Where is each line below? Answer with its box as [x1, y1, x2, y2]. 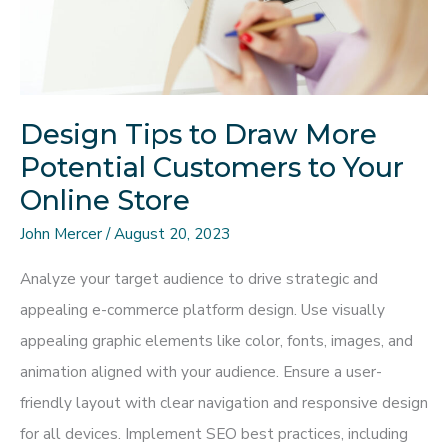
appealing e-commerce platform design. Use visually [20, 299, 385, 321]
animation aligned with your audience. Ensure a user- [20, 361, 382, 383]
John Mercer [20, 222, 106, 244]
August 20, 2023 [114, 222, 230, 244]
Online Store [20, 184, 190, 218]
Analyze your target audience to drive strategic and [20, 268, 378, 290]
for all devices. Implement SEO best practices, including [20, 423, 408, 445]
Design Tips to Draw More [20, 118, 377, 152]
